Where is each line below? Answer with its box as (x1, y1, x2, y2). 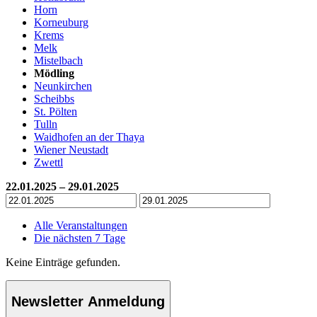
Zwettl (34, 156, 63, 168)
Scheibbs (34, 92, 74, 105)
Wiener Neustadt (34, 143, 108, 156)
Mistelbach (34, 54, 83, 67)
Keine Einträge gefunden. (6, 255, 120, 268)
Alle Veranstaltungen (34, 219, 127, 231)
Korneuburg (34, 16, 88, 28)
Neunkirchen (34, 79, 92, 92)
